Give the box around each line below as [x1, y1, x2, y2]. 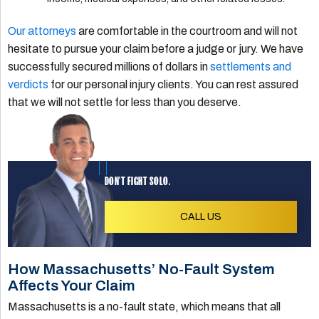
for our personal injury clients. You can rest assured [48, 78, 299, 91]
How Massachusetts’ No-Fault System [8, 261, 276, 278]
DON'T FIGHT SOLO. [104, 174, 171, 188]
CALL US [179, 211, 221, 223]
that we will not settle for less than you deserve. [8, 96, 242, 109]
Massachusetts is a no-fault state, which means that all [8, 300, 281, 313]
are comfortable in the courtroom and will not [76, 25, 298, 38]
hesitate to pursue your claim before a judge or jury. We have [8, 43, 304, 56]
